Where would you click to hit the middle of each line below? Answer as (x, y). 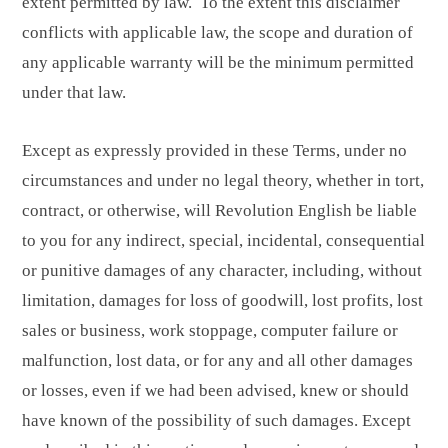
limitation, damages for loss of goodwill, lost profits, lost (222, 301)
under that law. (74, 93)
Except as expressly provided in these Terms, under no (214, 151)
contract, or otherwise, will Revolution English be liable (219, 211)
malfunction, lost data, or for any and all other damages (217, 361)
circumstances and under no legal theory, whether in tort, (223, 181)
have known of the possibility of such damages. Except (216, 421)
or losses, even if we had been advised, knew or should (215, 391)
